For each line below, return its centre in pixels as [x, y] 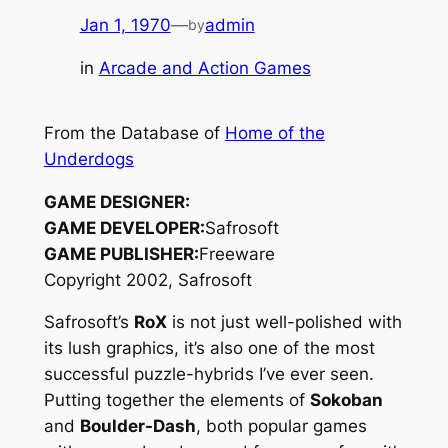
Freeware [236, 253]
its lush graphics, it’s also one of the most [209, 348]
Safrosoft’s [88, 322]
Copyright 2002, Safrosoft [147, 279]
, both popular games [281, 426]
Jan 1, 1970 [125, 24]
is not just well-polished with [284, 322]
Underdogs [88, 158]
